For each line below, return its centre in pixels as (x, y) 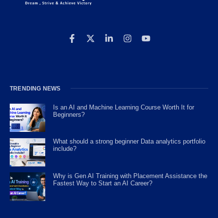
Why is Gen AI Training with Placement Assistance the (130, 176)
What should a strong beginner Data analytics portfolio (129, 142)
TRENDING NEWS (35, 88)
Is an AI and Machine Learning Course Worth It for (124, 107)
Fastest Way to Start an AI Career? (103, 183)
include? (65, 149)
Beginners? (69, 114)
